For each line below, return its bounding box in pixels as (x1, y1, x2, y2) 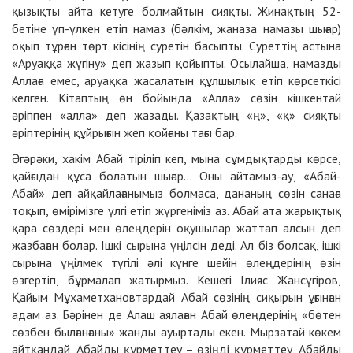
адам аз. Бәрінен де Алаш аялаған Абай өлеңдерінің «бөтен (12, 306, 341, 322)
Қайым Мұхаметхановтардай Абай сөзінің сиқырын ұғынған (12, 288, 341, 305)
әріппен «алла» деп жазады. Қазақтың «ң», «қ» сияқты (12, 106, 341, 123)
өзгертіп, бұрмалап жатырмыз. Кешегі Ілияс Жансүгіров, (12, 271, 341, 288)
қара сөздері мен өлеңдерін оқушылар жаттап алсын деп (12, 219, 341, 236)
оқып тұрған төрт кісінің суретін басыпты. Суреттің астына (12, 37, 341, 54)
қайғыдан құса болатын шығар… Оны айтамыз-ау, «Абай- (12, 167, 341, 184)
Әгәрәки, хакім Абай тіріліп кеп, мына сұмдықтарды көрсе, (12, 150, 341, 166)
